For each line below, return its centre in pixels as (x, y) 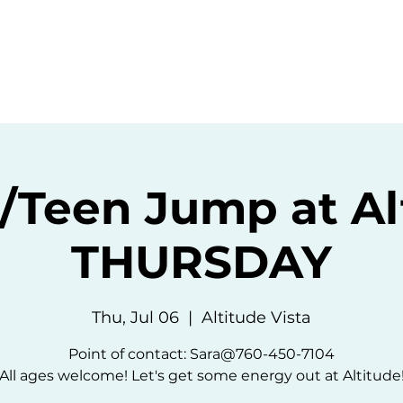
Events (158, 43)
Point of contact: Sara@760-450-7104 (201, 354)
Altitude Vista (256, 318)
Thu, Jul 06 (135, 318)
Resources (275, 43)
